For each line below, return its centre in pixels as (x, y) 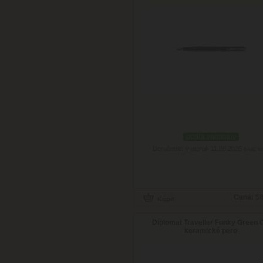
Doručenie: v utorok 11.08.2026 (198, 149)
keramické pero (211, 231)
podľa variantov (211, 137)
